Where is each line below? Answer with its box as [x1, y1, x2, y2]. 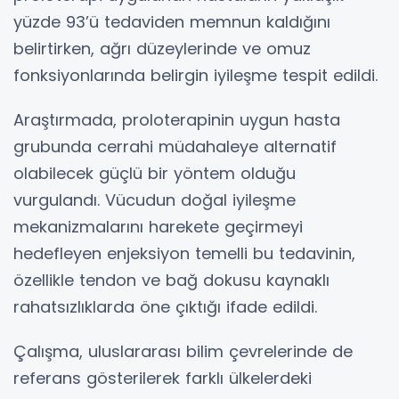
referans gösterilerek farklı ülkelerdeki [13, 366, 312, 389]
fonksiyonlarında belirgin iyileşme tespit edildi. [13, 63, 378, 86]
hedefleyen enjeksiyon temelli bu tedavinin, [13, 241, 355, 265]
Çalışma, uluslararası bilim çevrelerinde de [13, 339, 353, 362]
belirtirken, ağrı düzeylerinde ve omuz [13, 37, 311, 60]
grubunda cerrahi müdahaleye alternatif [13, 134, 337, 158]
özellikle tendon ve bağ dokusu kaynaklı [13, 268, 330, 291]
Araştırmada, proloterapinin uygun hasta [13, 108, 340, 131]
